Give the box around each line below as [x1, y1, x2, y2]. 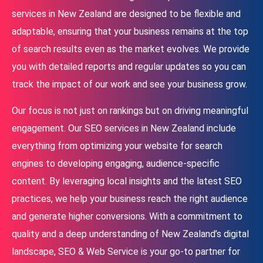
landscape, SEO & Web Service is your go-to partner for [12, 246, 240, 258]
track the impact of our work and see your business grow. [12, 79, 247, 90]
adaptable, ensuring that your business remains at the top [12, 26, 248, 38]
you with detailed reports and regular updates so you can [12, 61, 246, 73]
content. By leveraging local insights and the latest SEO [12, 176, 242, 187]
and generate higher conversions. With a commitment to [12, 211, 242, 222]
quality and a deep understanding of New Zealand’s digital [12, 228, 249, 240]
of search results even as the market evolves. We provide [12, 43, 249, 55]
